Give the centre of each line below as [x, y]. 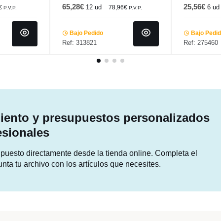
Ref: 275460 [201, 42]
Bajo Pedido [85, 33]
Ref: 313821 [79, 42]
